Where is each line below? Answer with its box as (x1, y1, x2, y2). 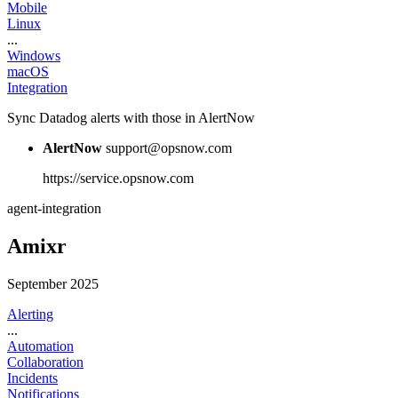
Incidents (7, 370, 58, 386)
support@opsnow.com (106, 140, 232, 156)
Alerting (7, 306, 53, 322)
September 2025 (7, 275, 99, 291)
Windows (7, 48, 60, 64)
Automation (7, 338, 74, 354)
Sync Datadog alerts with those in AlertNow (7, 110, 255, 126)
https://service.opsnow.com (43, 171, 194, 187)
